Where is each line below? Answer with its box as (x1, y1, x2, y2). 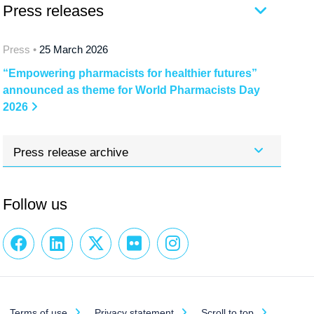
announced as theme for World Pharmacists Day (3, 83, 261, 96)
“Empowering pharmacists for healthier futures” (3, 67, 258, 79)
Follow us (3, 195, 68, 213)
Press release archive (13, 145, 129, 159)
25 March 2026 (36, 43, 109, 55)
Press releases (3, 1, 104, 20)
